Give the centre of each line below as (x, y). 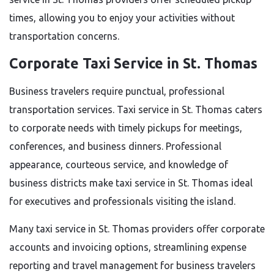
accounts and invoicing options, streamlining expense (128, 247)
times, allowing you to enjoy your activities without (122, 18)
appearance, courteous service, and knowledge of (119, 165)
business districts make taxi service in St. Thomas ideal (131, 183)
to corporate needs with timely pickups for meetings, (126, 128)
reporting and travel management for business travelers (132, 265)
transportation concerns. (64, 36)
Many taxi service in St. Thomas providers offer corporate (137, 229)
